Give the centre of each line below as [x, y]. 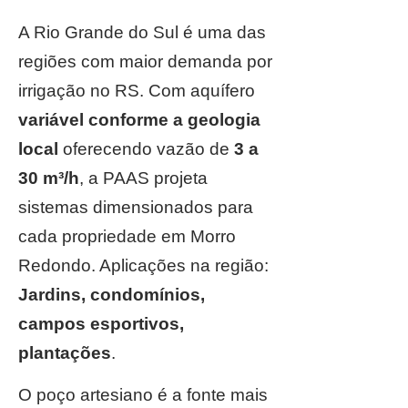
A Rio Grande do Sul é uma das [142, 32]
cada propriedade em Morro [127, 236]
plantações [65, 353]
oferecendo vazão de [146, 149]
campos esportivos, [101, 324]
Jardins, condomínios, [112, 295]
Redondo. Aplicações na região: [143, 265]
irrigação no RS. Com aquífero [137, 91]
